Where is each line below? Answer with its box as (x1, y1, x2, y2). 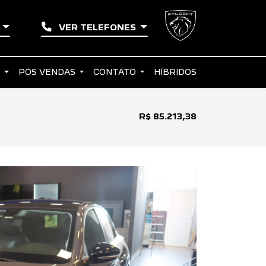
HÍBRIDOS (153, 67, 197, 77)
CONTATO (93, 67, 138, 77)
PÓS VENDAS (18, 67, 78, 77)
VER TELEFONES (56, 23, 138, 32)
